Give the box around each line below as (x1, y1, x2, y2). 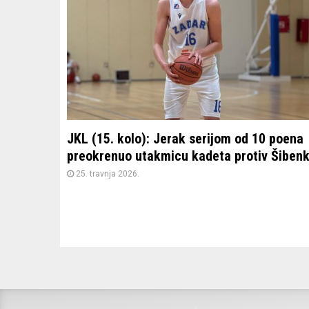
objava (66, 260, 117, 283)
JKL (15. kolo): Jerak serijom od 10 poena (67, 130, 303, 147)
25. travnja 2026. (76, 168, 139, 179)
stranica (66, 235, 128, 259)
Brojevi (66, 210, 121, 234)
